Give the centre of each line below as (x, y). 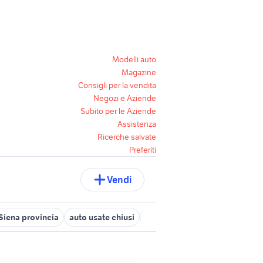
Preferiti (143, 150)
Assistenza (137, 124)
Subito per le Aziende (118, 111)
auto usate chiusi (102, 217)
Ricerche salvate (127, 137)
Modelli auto (134, 59)
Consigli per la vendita (117, 85)
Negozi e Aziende (125, 98)
